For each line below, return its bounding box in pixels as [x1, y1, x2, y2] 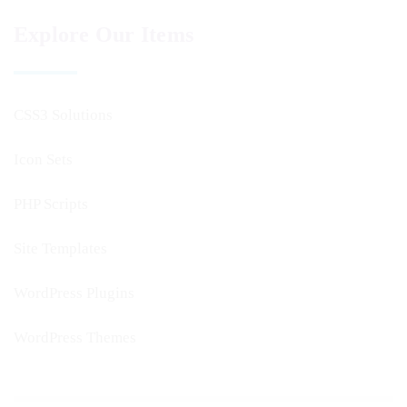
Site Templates [14, 240, 107, 257]
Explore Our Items [14, 23, 194, 46]
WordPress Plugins [14, 284, 134, 302]
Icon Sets [14, 151, 73, 168]
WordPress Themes [14, 329, 136, 346]
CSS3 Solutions [14, 106, 113, 124]
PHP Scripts [14, 195, 88, 213]
